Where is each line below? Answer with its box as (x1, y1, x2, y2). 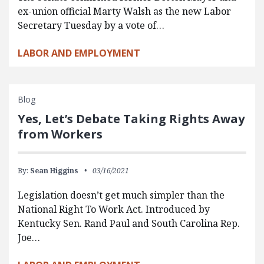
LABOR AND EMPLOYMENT (18, 46, 140, 60)
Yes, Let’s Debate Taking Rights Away (18, 110, 245, 127)
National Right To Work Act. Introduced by (18, 202, 210, 216)
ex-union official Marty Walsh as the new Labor (18, 4, 231, 18)
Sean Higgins (30, 165, 78, 176)
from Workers (18, 126, 103, 142)
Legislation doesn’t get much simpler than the (18, 188, 225, 202)
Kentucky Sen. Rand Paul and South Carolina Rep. (18, 216, 240, 230)
